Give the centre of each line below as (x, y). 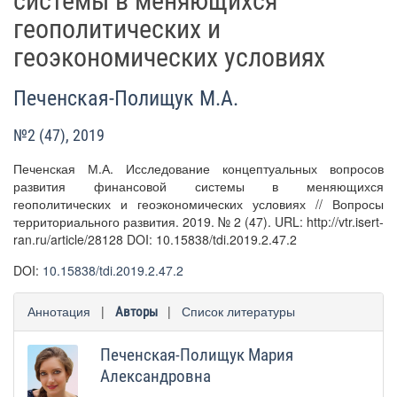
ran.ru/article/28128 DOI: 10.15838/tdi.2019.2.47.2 (155, 239)
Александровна (156, 376)
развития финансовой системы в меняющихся (198, 186)
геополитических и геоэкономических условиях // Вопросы (198, 204)
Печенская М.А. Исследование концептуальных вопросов (198, 168)
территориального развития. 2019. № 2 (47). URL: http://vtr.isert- (198, 222)
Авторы (136, 312)
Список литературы (238, 311)
